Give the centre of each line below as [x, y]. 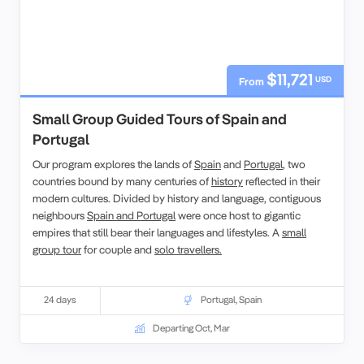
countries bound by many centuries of [122, 180]
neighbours [60, 214]
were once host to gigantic [238, 214]
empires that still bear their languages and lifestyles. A [157, 232]
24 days [60, 299]
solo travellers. [188, 249]
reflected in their [282, 180]
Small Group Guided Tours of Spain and [160, 119]
